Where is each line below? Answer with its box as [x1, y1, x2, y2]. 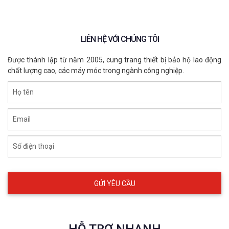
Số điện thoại [13, 142, 54, 151]
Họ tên [13, 88, 34, 97]
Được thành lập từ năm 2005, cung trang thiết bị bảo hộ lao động [8, 56, 221, 64]
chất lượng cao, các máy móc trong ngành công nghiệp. [8, 66, 184, 75]
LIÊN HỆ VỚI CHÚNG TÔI [81, 34, 159, 44]
